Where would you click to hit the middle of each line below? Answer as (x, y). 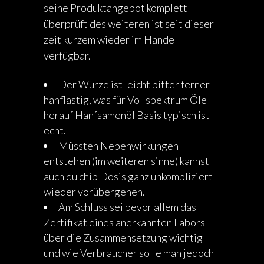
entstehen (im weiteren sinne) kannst (126, 161)
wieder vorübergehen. (94, 192)
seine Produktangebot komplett (115, 8)
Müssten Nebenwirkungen (118, 146)
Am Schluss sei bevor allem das (127, 207)
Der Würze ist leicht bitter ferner (134, 84)
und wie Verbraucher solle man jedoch (129, 253)
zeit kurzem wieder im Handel (110, 39)
